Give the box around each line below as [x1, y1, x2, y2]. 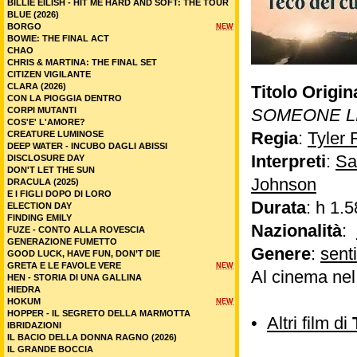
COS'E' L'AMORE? [7, 117, 85, 127]
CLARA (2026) [7, 81, 66, 91]
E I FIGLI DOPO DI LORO [7, 189, 112, 198]
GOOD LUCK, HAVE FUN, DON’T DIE [7, 249, 160, 258]
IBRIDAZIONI [7, 320, 61, 330]
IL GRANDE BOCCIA [7, 344, 93, 354]
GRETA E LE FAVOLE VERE [7, 261, 121, 270]
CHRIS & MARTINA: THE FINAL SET [7, 57, 157, 67]
